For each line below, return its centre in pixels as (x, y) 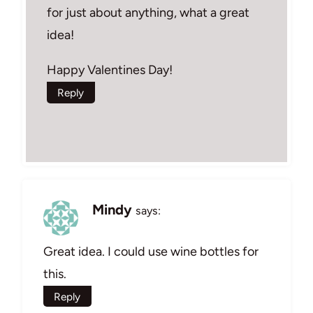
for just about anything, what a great (148, 12)
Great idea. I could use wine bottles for (151, 251)
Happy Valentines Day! (110, 70)
